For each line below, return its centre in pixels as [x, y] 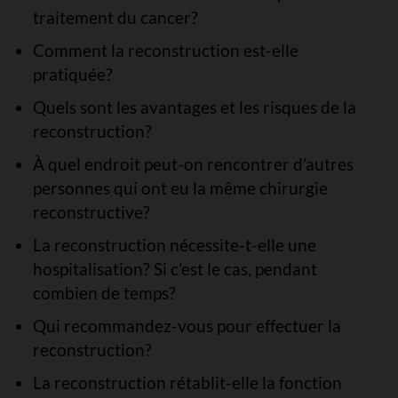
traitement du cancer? [115, 17]
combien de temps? [104, 293]
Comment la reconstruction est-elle [165, 50]
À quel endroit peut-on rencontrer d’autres [193, 164]
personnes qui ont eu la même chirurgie [180, 188]
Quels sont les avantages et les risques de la [194, 107]
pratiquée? [72, 74]
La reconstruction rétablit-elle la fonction [187, 382]
